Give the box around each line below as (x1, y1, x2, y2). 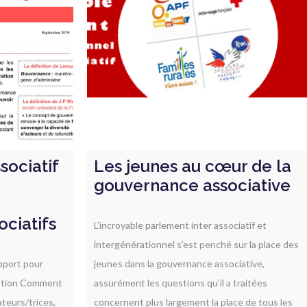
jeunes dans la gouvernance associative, (94, 258, 265, 269)
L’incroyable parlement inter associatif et (94, 219, 267, 231)
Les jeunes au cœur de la (94, 156, 291, 176)
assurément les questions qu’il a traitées (94, 277, 267, 288)
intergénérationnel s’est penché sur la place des (94, 238, 299, 250)
